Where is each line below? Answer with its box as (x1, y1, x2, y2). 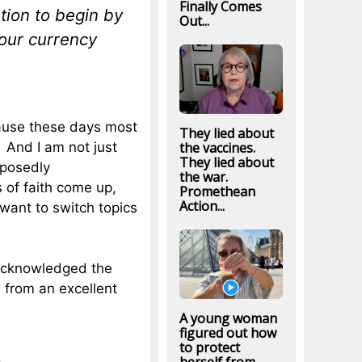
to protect (179, 339, 240, 357)
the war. (179, 167, 228, 186)
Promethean (179, 182, 255, 200)
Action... (179, 196, 225, 215)
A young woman (179, 309, 277, 328)
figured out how (179, 324, 276, 343)
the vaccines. (179, 138, 255, 157)
